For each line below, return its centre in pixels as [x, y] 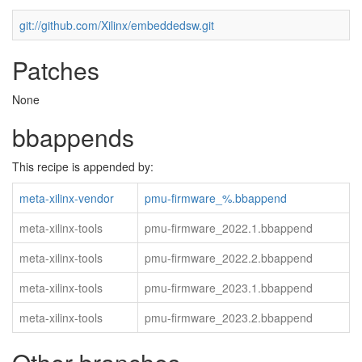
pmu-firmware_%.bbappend [216, 198]
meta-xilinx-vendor [67, 198]
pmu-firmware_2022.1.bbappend [229, 228]
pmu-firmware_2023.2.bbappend [229, 318]
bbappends [73, 137]
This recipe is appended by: [83, 166]
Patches [56, 70]
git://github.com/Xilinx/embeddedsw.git [117, 25]
